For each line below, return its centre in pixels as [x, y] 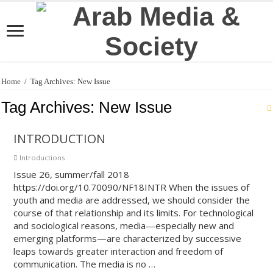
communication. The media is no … [85, 264]
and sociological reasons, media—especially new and [124, 225]
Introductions [42, 158]
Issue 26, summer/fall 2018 [72, 174]
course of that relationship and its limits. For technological [134, 213]
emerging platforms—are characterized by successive [128, 238]
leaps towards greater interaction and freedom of [119, 251]
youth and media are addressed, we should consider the [132, 200]
